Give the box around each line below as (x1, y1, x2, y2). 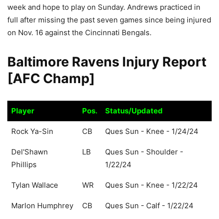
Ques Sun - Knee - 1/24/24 (105, 126, 198, 136)
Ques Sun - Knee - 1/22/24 (105, 180, 198, 190)
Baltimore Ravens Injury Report (7, 54, 206, 70)
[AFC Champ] (7, 70, 95, 87)
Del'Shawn (11, 147, 48, 156)
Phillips (11, 159, 37, 169)
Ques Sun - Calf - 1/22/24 (105, 200, 194, 210)
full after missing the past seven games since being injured (7, 15, 211, 25)
